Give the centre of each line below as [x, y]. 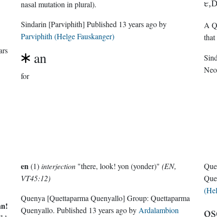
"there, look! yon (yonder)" [119, 166]
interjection [59, 166]
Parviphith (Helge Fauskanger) [68, 36]
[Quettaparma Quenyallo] [86, 198]
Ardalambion [159, 210]
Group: [139, 198]
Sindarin [35, 24]
